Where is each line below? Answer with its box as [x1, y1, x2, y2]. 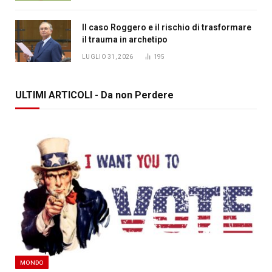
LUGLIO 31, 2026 [82, 53, 134, 60]
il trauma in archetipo [82, 34, 168, 44]
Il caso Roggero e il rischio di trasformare [82, 22, 251, 32]
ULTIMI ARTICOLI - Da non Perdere [15, 89, 174, 101]
